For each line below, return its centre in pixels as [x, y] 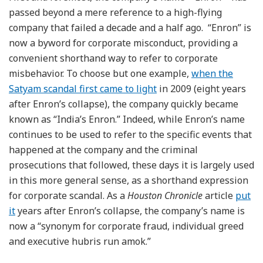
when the [212, 73]
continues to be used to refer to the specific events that [130, 134]
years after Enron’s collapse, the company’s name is [130, 210]
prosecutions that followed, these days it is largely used [131, 165]
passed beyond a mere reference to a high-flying [115, 12]
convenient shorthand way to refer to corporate [113, 58]
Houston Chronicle [165, 195]
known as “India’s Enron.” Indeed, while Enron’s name [127, 119]
